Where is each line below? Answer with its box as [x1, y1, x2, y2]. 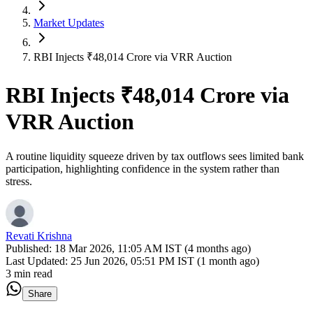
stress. [6, 175, 32, 187]
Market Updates [34, 17, 104, 29]
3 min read [6, 267, 52, 279]
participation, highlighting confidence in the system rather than [6, 162, 279, 175]
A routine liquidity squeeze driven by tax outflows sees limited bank [6, 150, 304, 162]
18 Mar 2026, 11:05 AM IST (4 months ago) [54, 242, 251, 254]
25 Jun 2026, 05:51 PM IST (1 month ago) [71, 254, 259, 267]
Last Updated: [6, 254, 68, 267]
